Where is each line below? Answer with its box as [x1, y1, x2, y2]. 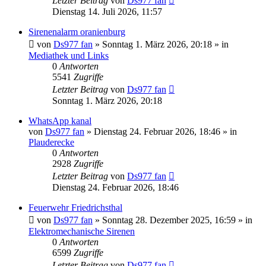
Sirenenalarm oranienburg [28, 26, 125, 37]
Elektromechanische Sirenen [28, 226, 135, 236]
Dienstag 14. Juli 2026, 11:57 [52, 6, 162, 17]
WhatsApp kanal [28, 115, 91, 126]
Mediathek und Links [28, 50, 109, 61]
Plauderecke [28, 137, 74, 147]
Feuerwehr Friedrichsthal [28, 202, 122, 213]
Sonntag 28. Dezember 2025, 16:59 [102, 214, 236, 225]
